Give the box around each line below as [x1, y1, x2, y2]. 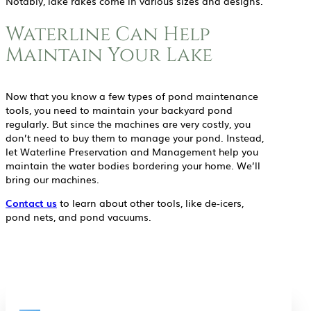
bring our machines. [6, 171, 99, 186]
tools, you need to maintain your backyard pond [6, 102, 233, 117]
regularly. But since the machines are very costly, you [6, 116, 251, 131]
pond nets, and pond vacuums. [6, 209, 151, 224]
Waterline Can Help [6, 21, 210, 47]
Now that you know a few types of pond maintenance [6, 88, 258, 103]
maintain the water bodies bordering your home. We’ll [6, 158, 260, 172]
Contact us [6, 195, 57, 210]
